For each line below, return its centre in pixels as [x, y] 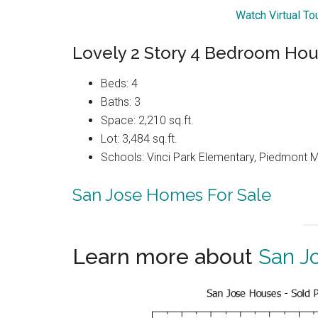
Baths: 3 [121, 102]
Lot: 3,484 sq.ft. [139, 139]
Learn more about [165, 257]
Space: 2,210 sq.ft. [147, 121]
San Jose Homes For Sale [172, 195]
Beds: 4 [119, 84]
